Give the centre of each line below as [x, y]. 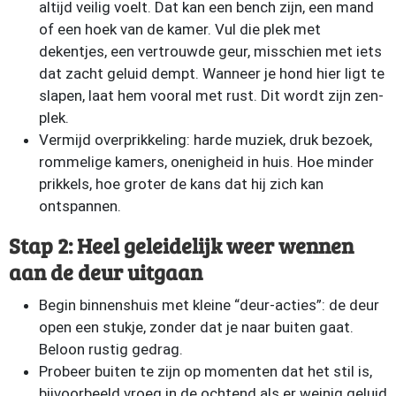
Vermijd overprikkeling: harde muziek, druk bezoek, [206, 140]
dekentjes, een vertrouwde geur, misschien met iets [210, 51]
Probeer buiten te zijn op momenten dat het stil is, [206, 371]
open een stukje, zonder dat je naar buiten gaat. [196, 327]
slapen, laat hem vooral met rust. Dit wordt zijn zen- [211, 95]
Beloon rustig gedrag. [111, 349]
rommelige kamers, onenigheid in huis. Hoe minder [206, 162]
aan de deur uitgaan [106, 272]
